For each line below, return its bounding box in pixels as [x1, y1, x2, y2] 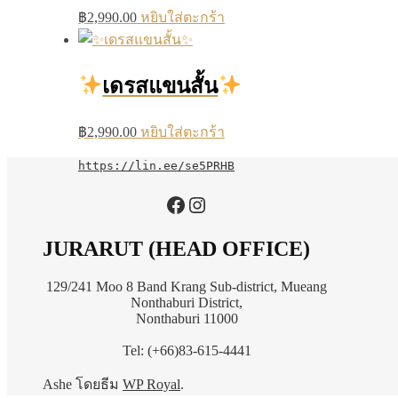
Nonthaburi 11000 [135, 310, 238, 326]
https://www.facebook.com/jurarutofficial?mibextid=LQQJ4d [164, 192, 327, 216]
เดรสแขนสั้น [102, 74, 219, 98]
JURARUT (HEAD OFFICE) [43, 236, 310, 260]
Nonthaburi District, [131, 294, 243, 310]
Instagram [186, 192, 272, 216]
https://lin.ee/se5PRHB [78, 158, 235, 172]
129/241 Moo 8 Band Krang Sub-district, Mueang [46, 278, 327, 294]
